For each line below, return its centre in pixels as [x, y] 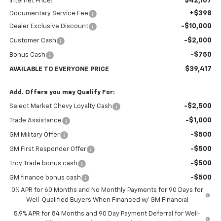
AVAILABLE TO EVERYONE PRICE [59, 70]
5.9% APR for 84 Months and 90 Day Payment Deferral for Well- [107, 214]
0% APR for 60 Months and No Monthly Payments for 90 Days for [108, 190]
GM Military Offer [34, 135]
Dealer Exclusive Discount [49, 27]
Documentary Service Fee [49, 14]
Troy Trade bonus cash [43, 164]
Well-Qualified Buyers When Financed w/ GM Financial [108, 200]
